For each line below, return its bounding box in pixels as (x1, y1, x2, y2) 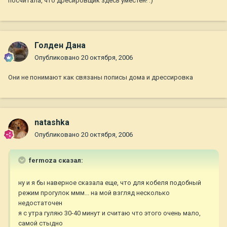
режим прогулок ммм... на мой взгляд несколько (18, 189, 170, 197)
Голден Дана (34, 41, 86, 51)
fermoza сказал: (27, 157, 83, 165)
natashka (34, 118, 69, 128)
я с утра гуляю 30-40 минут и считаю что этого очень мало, (18, 209, 201, 217)
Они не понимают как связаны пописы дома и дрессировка (8, 73, 193, 82)
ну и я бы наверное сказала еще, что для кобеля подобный (18, 179, 201, 187)
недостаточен (18, 199, 62, 207)
